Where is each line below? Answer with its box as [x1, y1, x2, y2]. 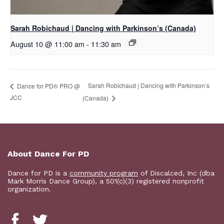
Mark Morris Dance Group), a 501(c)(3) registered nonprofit [7, 177, 204, 185]
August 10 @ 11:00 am [10, 38, 84, 49]
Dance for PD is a [7, 169, 69, 177]
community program [69, 169, 138, 177]
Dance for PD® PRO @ [15, 81, 80, 90]
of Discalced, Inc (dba [138, 169, 214, 177]
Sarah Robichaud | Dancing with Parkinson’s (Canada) [10, 23, 196, 33]
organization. [7, 185, 51, 193]
